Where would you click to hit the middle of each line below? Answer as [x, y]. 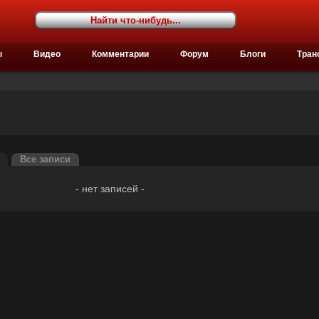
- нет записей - [110, 189]
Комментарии [120, 54]
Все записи [45, 159]
